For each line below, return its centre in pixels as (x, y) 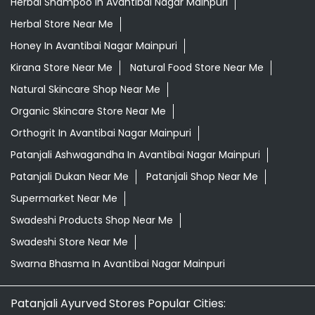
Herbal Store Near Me (62, 24)
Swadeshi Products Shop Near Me (92, 220)
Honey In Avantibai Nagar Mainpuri (94, 46)
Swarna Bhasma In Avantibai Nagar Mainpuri (118, 264)
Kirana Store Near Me (62, 68)
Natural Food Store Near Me (197, 68)
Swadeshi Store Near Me (69, 242)
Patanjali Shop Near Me (202, 177)
